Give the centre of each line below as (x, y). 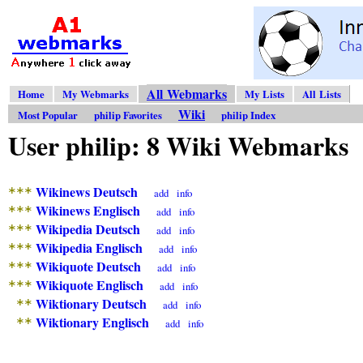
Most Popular (48, 115)
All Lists (322, 94)
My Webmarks (96, 94)
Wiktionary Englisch (92, 322)
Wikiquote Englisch (90, 284)
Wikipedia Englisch (89, 247)
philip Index (248, 115)
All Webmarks (187, 94)
